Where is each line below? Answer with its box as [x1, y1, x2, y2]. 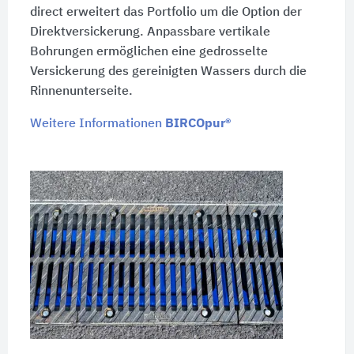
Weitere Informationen [29, 117, 165, 130]
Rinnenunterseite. [29, 85, 133, 98]
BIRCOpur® [164, 117, 231, 130]
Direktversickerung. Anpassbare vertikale [29, 25, 270, 39]
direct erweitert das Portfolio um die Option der [29, 6, 302, 19]
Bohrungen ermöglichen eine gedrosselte [29, 45, 268, 58]
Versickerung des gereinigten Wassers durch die [29, 65, 307, 78]
